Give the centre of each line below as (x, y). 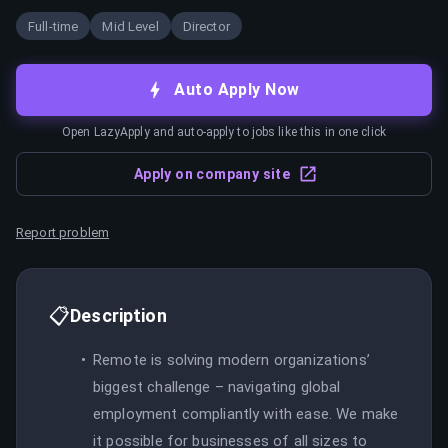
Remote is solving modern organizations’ (231, 359)
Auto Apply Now (237, 89)
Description (118, 315)
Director (206, 26)
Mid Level (130, 26)
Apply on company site (212, 173)
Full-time (53, 26)
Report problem (63, 232)
